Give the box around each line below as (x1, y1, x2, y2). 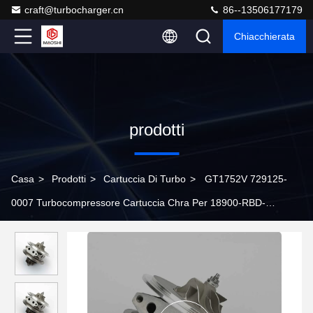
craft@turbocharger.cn (24, 4, 124, 15)
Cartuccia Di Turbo (103, 173, 186, 184)
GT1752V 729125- (205, 173, 287, 184)
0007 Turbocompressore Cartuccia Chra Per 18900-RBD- (11, 197, 265, 208)
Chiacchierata (234, 31, 295, 42)
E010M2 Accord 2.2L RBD (11, 221, 127, 232)
